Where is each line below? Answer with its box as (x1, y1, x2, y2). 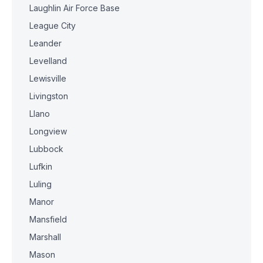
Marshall (29, 232, 61, 242)
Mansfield (29, 214, 67, 224)
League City (29, 21, 76, 31)
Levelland (29, 56, 67, 66)
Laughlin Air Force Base (29, 3, 120, 13)
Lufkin (29, 161, 52, 171)
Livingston (29, 91, 68, 101)
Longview (29, 126, 67, 136)
